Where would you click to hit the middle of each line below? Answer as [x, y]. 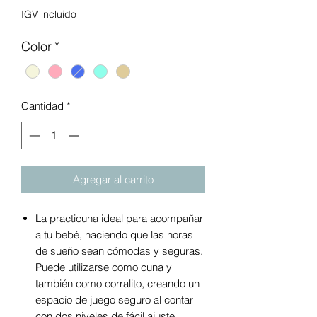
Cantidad [42, 106]
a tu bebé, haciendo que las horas [114, 234]
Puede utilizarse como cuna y [104, 267]
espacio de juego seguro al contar [114, 299]
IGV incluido [49, 14]
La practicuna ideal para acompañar [119, 218]
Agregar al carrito [113, 179]
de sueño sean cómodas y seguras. [119, 250]
